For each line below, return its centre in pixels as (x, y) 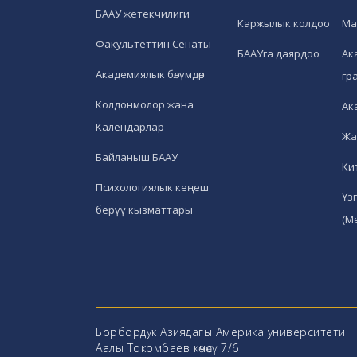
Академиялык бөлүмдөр (150, 75)
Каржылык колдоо (284, 24)
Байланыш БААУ (137, 157)
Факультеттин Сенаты (153, 44)
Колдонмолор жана (145, 105)
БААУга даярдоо (279, 54)
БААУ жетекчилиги (143, 14)
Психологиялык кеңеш (152, 188)
